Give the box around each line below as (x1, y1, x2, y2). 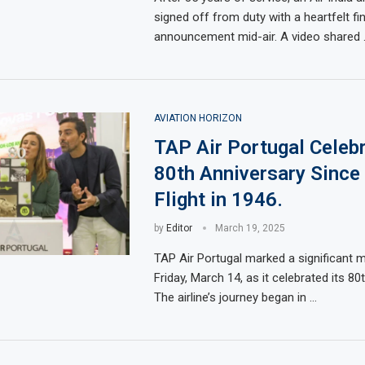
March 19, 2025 (214, 222, 285, 234)
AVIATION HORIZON (153, 112, 242, 124)
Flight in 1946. (153, 188, 283, 211)
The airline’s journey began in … (153, 290, 317, 305)
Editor (165, 222, 192, 234)
